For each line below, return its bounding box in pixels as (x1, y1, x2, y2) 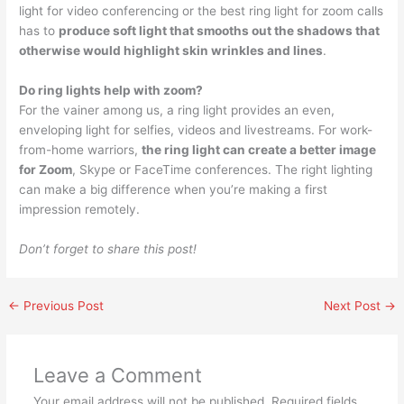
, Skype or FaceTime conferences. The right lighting (72, 162, 373, 178)
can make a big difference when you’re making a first (19, 182, 328, 197)
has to (19, 23, 60, 39)
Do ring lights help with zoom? (19, 83, 204, 98)
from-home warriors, (19, 142, 142, 158)
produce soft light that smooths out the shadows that (59, 23, 381, 39)
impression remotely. (19, 202, 141, 217)
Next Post (323, 298, 384, 314)
